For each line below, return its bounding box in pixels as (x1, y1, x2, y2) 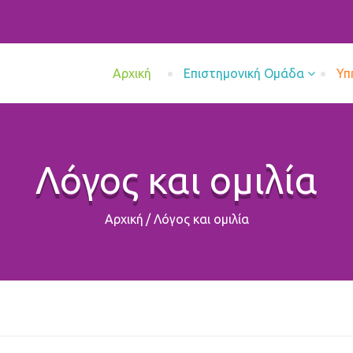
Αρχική (104, 212, 143, 226)
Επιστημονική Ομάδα (184, 66, 304, 80)
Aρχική (113, 66, 151, 80)
